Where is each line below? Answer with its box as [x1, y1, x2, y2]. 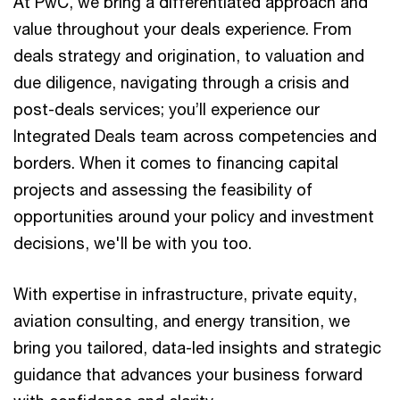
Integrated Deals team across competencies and [13, 126, 377, 146]
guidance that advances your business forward [13, 364, 362, 384]
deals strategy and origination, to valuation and [13, 46, 364, 65]
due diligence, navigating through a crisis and [13, 72, 349, 92]
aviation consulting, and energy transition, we [13, 311, 350, 330]
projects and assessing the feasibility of [13, 179, 312, 199]
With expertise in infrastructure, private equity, [13, 284, 357, 304]
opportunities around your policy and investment [13, 206, 374, 226]
